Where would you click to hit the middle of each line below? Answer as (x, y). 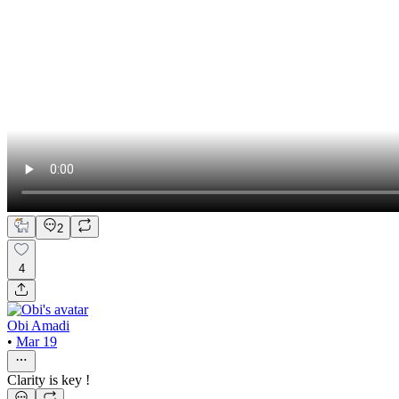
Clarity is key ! (49, 379)
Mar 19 (37, 341)
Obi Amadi (38, 325)
